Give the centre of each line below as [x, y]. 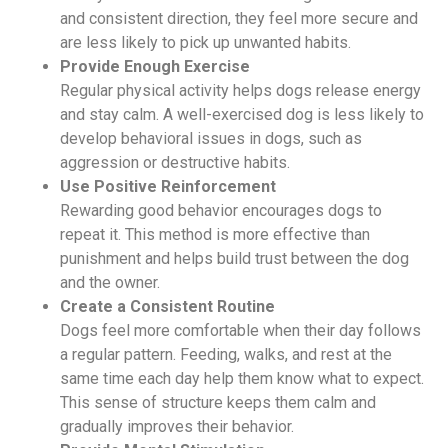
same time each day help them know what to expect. [242, 378]
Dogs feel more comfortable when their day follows [240, 330]
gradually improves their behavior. [177, 426]
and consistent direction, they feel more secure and [239, 18]
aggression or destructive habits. [175, 162]
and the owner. [110, 282]
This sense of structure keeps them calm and [218, 402]
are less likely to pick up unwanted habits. [205, 42]
